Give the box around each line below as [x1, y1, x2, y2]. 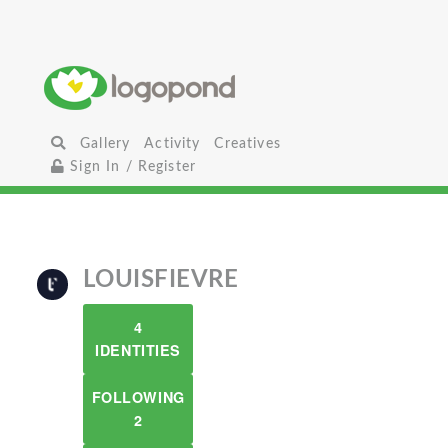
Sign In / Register [65, 159, 197, 174]
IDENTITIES [95, 340, 181, 360]
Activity [144, 136, 201, 151]
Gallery [80, 136, 131, 151]
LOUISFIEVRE [83, 268, 239, 292]
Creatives [214, 136, 281, 151]
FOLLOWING [91, 387, 185, 407]
